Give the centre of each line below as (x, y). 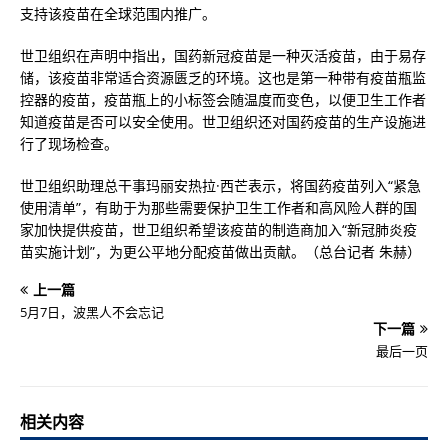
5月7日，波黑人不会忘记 (92, 312)
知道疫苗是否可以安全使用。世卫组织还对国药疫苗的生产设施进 (223, 121)
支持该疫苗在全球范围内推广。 (118, 13)
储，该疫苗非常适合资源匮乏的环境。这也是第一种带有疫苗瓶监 (223, 77)
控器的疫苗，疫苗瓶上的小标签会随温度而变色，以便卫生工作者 (223, 99)
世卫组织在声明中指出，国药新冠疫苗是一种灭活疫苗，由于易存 (223, 55)
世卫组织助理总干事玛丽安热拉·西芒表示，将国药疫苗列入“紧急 (220, 185)
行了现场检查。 (69, 143)
